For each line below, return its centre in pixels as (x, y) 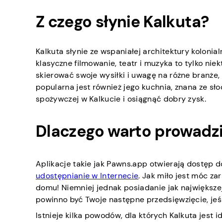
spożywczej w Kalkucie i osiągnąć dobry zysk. (121, 99)
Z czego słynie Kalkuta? (122, 22)
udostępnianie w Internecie (87, 176)
